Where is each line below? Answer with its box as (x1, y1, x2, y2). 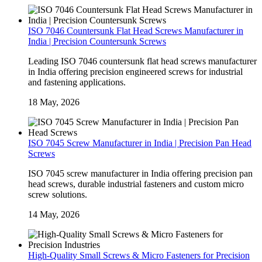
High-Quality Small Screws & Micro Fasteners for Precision (28, 250, 250, 261)
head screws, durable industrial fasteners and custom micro (28, 179, 244, 189)
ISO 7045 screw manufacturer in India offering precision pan (28, 168, 253, 179)
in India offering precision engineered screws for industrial (28, 67, 243, 77)
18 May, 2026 (28, 97, 80, 108)
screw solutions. (28, 189, 87, 200)
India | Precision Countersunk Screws (28, 36, 166, 47)
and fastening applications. (28, 77, 126, 88)
